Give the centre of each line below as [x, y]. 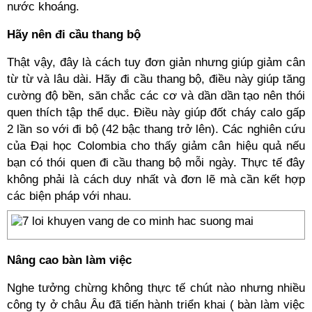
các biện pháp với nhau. [69, 196]
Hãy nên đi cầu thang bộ [74, 34]
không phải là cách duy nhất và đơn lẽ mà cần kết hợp [156, 179]
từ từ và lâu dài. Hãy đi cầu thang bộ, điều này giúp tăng [156, 79]
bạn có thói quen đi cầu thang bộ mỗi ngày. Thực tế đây [156, 163]
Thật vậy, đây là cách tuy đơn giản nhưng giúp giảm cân [156, 62]
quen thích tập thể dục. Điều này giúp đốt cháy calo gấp [156, 112]
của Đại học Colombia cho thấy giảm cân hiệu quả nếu [156, 146]
